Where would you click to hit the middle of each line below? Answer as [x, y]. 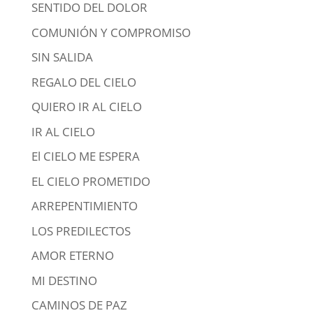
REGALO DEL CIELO [83, 82]
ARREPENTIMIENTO [84, 206]
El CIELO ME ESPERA [85, 156]
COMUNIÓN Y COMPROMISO [111, 32]
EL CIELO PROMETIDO [90, 181]
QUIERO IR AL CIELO [86, 107]
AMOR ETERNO [72, 255]
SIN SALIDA [62, 57]
